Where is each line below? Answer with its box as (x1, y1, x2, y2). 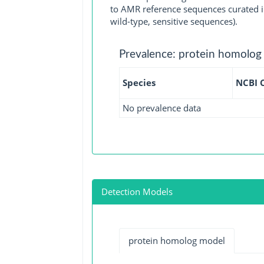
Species (122, 76, 156, 88)
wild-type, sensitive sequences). (110, 15, 237, 27)
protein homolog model (128, 234, 225, 246)
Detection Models (101, 185, 173, 197)
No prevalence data (122, 101, 201, 114)
